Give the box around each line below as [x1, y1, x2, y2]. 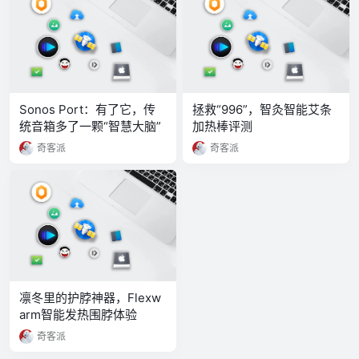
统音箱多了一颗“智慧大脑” [19, 118, 161, 134]
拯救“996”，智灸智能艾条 [192, 101, 332, 117]
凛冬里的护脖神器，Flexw [19, 289, 161, 305]
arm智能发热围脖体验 [19, 306, 137, 322]
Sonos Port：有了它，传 [19, 101, 155, 117]
